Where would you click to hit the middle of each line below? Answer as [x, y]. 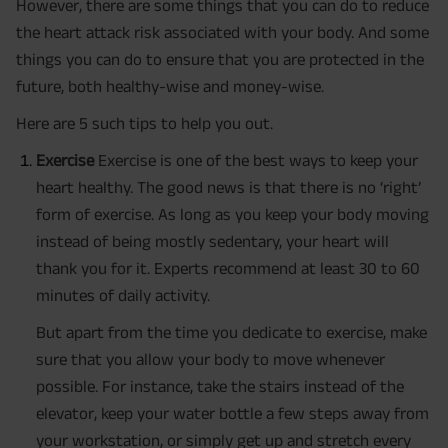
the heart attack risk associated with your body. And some [222, 31]
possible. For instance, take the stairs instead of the [220, 385]
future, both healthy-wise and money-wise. [170, 85]
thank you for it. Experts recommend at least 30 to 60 [228, 267]
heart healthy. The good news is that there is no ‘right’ [228, 186]
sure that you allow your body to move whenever [210, 358]
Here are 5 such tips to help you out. [144, 122]
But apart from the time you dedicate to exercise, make [231, 331]
